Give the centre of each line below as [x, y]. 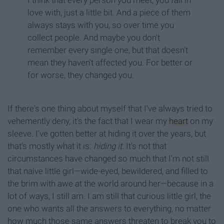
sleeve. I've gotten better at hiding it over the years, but [107, 134]
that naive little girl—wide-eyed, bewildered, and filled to [108, 171]
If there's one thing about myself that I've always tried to [110, 109]
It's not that [145, 146]
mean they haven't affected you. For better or [110, 63]
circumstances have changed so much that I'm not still [108, 159]
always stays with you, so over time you [101, 25]
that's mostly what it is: [50, 146]
